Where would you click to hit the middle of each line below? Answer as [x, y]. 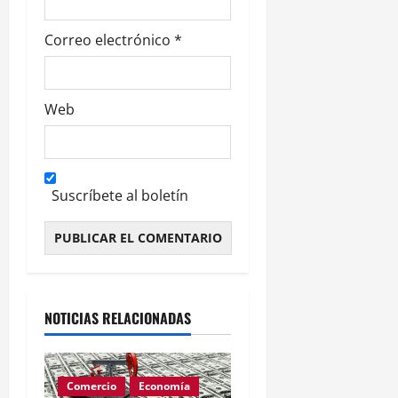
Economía [164, 386]
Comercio [92, 386]
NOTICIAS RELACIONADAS [118, 318]
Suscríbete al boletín [120, 195]
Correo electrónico [109, 40]
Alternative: [83, 265]
